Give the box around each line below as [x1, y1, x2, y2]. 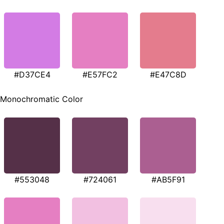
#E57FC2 [82, 69, 117, 79]
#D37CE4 [13, 69, 50, 79]
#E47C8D [149, 69, 186, 79]
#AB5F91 [151, 174, 185, 185]
